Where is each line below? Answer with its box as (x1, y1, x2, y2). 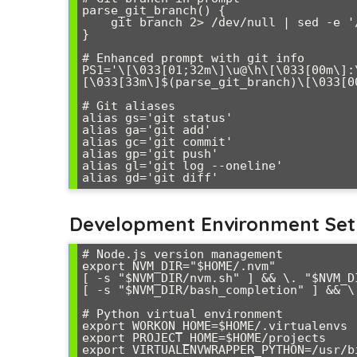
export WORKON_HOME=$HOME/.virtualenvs (82, 318, 347, 333)
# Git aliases (82, 98, 175, 113)
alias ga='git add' (82, 122, 211, 137)
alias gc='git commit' (82, 134, 233, 149)
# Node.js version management (82, 246, 283, 261)
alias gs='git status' (82, 110, 233, 125)
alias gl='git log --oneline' (82, 158, 283, 173)
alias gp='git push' (82, 146, 218, 161)
